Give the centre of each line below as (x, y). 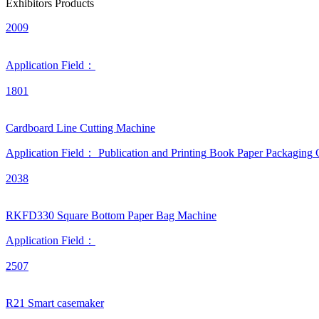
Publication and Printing (152, 153)
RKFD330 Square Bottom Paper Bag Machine (111, 215)
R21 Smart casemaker (55, 303)
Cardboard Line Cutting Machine (80, 128)
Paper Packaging (275, 153)
